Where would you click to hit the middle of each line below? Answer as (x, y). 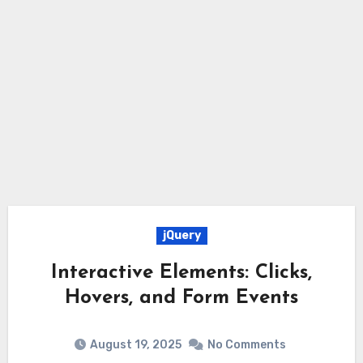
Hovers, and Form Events (181, 299)
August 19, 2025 (136, 344)
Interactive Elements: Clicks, (181, 273)
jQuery (181, 236)
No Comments (247, 344)
